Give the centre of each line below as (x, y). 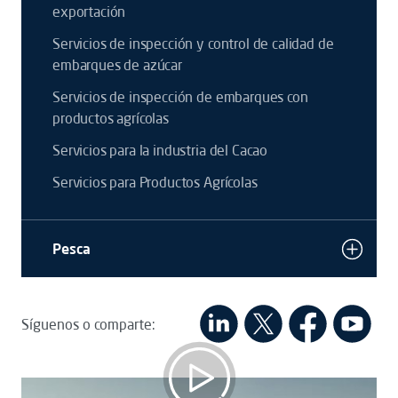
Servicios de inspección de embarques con (180, 97)
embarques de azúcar (117, 65)
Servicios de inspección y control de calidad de (193, 44)
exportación (89, 12)
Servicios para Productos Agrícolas (155, 182)
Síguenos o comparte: (88, 324)
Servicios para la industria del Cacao (160, 150)
